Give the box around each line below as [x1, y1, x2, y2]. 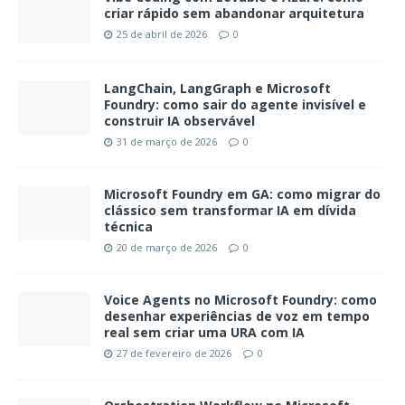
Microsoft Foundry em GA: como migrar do [104, 185, 381, 203]
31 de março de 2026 [117, 135, 217, 149]
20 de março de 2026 [117, 240, 217, 255]
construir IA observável [104, 112, 255, 130]
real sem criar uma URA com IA [104, 324, 305, 342]
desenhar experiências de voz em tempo [104, 307, 370, 325]
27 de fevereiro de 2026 [117, 346, 231, 361]
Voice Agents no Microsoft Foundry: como [104, 291, 377, 309]
